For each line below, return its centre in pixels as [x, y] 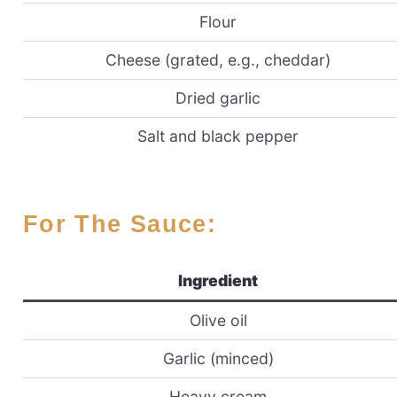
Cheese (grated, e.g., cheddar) [218, 59]
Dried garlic [218, 97]
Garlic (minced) [218, 359]
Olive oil [218, 321]
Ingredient [218, 281]
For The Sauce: [128, 224]
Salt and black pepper [218, 136]
